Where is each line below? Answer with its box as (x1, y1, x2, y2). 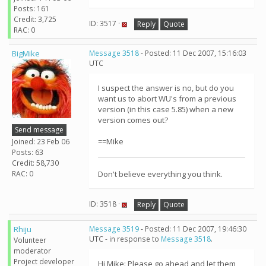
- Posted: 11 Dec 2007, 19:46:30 (139, 224, 246, 234)
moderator (14, 246, 51, 256)
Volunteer (14, 235, 46, 245)
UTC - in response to (89, 234, 161, 244)
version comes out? (98, 115, 168, 125)
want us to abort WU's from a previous (98, 93, 236, 104)
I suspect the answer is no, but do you (98, 83, 234, 93)
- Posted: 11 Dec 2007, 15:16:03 (139, 48, 246, 58)
